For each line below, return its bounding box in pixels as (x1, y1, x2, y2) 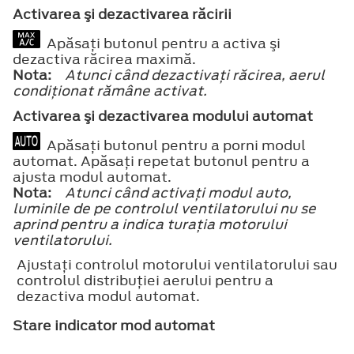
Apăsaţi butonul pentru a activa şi (40, 33, 281, 53)
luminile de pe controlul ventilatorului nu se (13, 198, 316, 218)
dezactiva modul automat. (17, 286, 200, 306)
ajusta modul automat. (13, 167, 171, 186)
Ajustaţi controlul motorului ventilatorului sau (17, 254, 337, 274)
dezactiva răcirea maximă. (13, 49, 196, 69)
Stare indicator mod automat (13, 315, 215, 335)
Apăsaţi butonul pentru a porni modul (40, 135, 306, 155)
